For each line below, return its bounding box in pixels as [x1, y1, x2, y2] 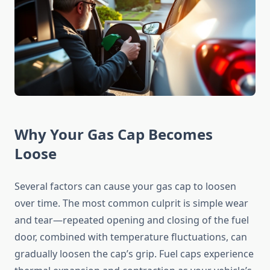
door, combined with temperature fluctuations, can [14, 230, 247, 244]
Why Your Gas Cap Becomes [14, 124, 213, 145]
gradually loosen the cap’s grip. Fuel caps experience [14, 247, 254, 261]
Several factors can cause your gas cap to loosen [14, 180, 236, 193]
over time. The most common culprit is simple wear [14, 196, 248, 210]
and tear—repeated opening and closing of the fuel [14, 213, 249, 227]
